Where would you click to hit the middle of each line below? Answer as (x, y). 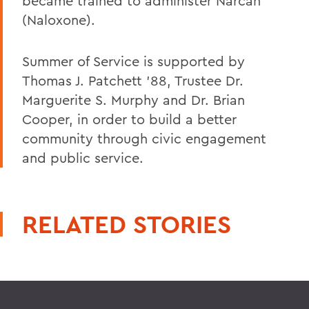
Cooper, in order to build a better (129, 119)
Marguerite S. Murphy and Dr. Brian (133, 99)
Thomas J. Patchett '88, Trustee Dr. (133, 80)
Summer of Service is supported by (133, 61)
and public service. (85, 157)
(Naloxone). (59, 19)
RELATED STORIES (127, 224)
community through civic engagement (144, 138)
